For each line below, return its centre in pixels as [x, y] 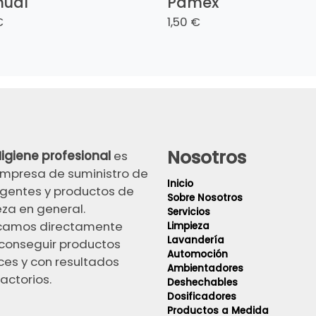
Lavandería [195, 241]
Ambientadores [205, 269]
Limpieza [189, 226]
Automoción [197, 255]
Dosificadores [201, 297]
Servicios [190, 212]
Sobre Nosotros [205, 198]
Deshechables [202, 283]
